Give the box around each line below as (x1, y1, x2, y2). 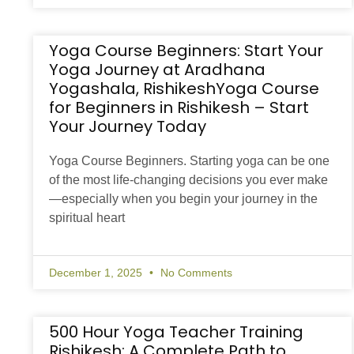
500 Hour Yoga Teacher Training (49, 321, 303, 344)
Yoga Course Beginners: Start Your (49, 40, 323, 62)
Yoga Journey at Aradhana (49, 58, 265, 81)
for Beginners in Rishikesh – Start (49, 96, 309, 119)
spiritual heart (49, 211, 125, 225)
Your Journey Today (49, 115, 206, 138)
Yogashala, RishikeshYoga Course (49, 77, 319, 100)
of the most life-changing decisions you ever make (49, 173, 328, 187)
